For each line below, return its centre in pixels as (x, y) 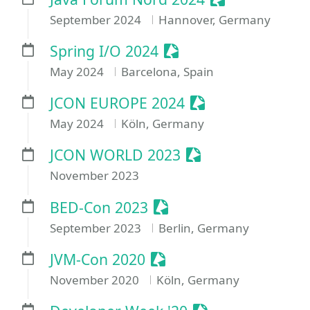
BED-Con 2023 (99, 207)
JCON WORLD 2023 (115, 155)
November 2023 (94, 176)
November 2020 (96, 280)
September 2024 (97, 19)
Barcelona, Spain (167, 71)
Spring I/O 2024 (104, 51)
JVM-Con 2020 (98, 259)
